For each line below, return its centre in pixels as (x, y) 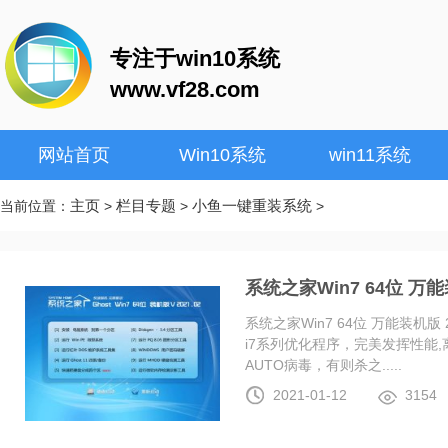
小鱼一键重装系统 (252, 205)
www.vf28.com (185, 89)
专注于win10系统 (195, 58)
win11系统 (370, 155)
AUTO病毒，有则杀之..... (324, 365)
